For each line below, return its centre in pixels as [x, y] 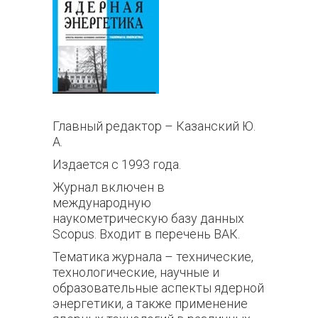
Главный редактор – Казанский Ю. [154, 126]
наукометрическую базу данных [148, 218]
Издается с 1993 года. [117, 164]
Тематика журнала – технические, [153, 257]
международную [102, 203]
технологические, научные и [136, 272]
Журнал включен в [109, 187]
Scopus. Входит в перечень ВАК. [148, 234]
